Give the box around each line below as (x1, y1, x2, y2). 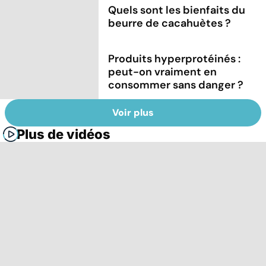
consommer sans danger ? (108, 77, 244, 92)
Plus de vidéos (17, 126, 110, 142)
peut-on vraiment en (108, 64, 217, 79)
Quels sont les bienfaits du (108, 2, 246, 17)
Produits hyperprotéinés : (108, 51, 241, 66)
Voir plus (112, 106, 154, 119)
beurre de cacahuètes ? (108, 15, 232, 30)
